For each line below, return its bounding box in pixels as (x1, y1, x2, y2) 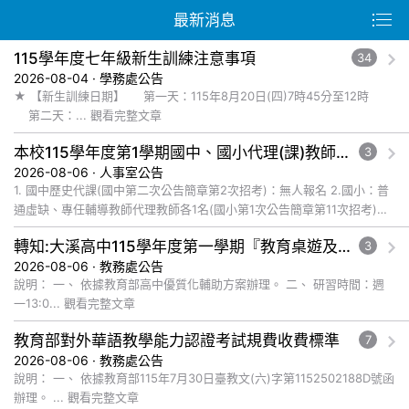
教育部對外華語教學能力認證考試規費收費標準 (14, 331, 340, 350)
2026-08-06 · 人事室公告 (14, 164, 163, 180)
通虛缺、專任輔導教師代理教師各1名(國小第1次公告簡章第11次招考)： (14, 202, 389, 216)
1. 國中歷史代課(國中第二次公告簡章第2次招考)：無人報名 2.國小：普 (14, 183, 330, 197)
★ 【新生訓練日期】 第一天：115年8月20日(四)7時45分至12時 (14, 89, 129, 103)
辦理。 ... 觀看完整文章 (68, 390, 139, 404)
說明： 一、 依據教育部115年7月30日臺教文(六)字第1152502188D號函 (14, 371, 53, 385)
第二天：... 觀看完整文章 (90, 108, 162, 122)
